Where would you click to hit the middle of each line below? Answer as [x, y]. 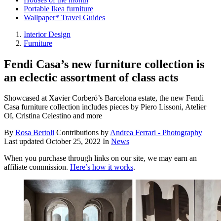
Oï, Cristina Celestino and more [53, 116]
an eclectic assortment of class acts [91, 77]
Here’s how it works [102, 167]
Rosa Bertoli [35, 133]
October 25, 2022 [73, 142]
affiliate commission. [37, 167]
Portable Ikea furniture [58, 8]
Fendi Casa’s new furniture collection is [104, 64]
